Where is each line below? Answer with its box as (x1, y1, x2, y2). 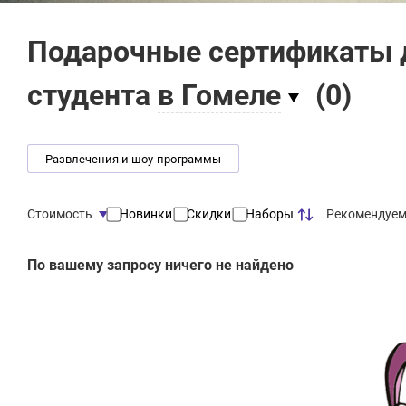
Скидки (187, 206, 231, 221)
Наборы (246, 206, 294, 221)
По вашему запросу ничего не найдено (27, 256, 294, 275)
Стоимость (27, 206, 92, 221)
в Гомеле (158, 78, 281, 113)
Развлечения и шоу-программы (45, 151, 221, 166)
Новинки (120, 206, 172, 221)
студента (27, 78, 158, 113)
